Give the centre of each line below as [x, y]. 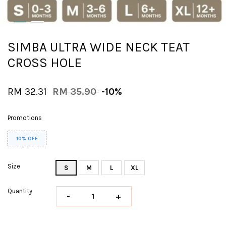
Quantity [20, 191]
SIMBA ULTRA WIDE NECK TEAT [99, 47]
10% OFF [27, 138]
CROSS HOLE [45, 63]
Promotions [25, 118]
